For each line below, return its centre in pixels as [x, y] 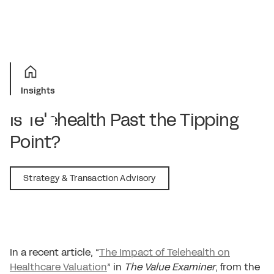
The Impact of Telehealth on [165, 252]
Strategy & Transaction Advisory [90, 178]
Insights [38, 91]
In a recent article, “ [54, 252]
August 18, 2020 [43, 160]
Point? [35, 142]
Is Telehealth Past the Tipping [124, 120]
